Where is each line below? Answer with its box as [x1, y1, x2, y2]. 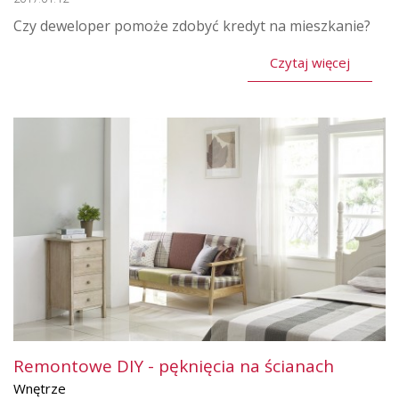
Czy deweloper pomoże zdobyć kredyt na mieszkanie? [13, 15, 370, 36]
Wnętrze [13, 379, 66, 397]
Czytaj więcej [270, 53, 350, 71]
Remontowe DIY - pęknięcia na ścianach [13, 354, 334, 378]
